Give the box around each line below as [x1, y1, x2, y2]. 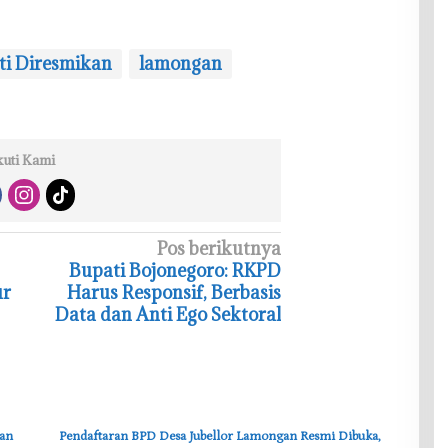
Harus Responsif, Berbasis [67, 281, 282, 305]
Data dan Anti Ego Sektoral [55, 303, 282, 327]
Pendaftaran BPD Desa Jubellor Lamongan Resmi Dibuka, [58, 429, 381, 445]
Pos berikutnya [157, 237, 282, 261]
